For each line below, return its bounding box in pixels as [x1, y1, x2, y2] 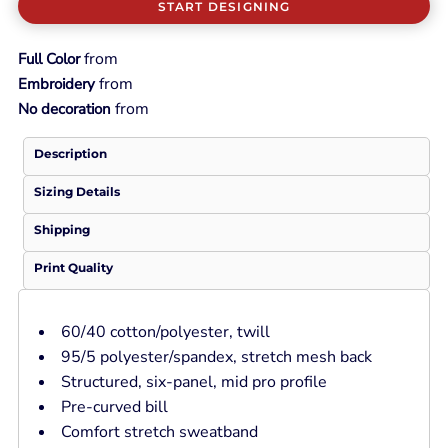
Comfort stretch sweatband [60, 421, 258, 444]
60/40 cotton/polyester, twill [60, 321, 270, 344]
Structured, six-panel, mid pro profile [60, 371, 327, 394]
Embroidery [17, 74, 95, 95]
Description [33, 146, 107, 162]
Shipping [33, 222, 90, 238]
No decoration [17, 99, 111, 120]
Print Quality [33, 260, 113, 276]
